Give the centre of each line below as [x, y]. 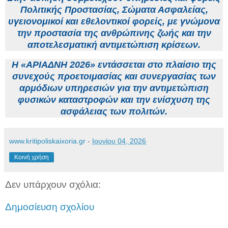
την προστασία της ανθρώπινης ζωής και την [114, 33]
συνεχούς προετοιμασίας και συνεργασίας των [114, 77]
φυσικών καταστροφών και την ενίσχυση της [114, 100]
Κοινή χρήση [32, 158]
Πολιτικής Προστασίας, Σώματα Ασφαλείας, [114, 10]
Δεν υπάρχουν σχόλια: [53, 185]
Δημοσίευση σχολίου [50, 207]
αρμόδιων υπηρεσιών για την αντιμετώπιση [114, 88]
